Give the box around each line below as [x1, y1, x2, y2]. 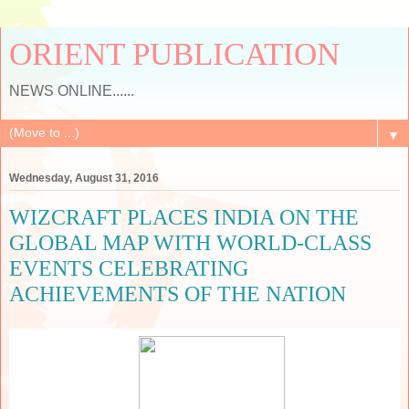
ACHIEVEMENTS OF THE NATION [9, 281, 346, 307]
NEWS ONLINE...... [9, 83, 134, 99]
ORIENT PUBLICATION [9, 37, 340, 71]
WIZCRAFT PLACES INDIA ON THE [9, 204, 359, 230]
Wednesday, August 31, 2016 [9, 172, 159, 185]
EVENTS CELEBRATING [9, 256, 248, 281]
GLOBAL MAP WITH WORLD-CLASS [9, 230, 372, 256]
